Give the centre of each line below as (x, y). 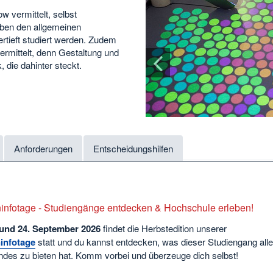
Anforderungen (43, 149)
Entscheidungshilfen (133, 149)
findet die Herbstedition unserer (163, 229)
